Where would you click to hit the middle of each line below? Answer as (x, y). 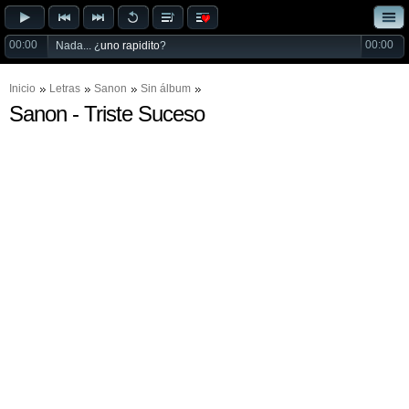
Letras (65, 89)
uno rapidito (130, 46)
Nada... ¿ (78, 46)
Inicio (22, 89)
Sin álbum (166, 89)
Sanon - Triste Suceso (107, 114)
